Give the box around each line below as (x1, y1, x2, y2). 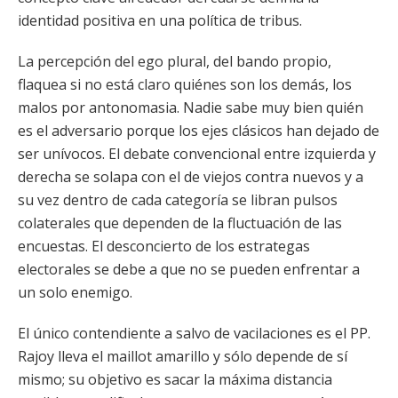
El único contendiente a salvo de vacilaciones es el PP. (18, 323, 370, 343)
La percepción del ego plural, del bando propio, (18, 52, 331, 71)
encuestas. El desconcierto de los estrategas (18, 236, 310, 256)
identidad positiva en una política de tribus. (18, 11, 302, 30)
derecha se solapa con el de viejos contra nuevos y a (18, 167, 363, 187)
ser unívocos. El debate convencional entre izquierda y (18, 144, 376, 163)
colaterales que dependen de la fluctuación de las (18, 213, 342, 233)
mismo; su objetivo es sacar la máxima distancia (18, 370, 332, 389)
